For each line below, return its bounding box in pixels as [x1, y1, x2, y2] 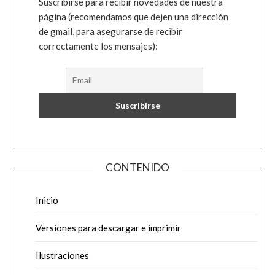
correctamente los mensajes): [39, 41, 158, 52]
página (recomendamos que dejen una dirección [39, 11, 229, 23]
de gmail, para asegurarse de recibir [39, 26, 183, 37]
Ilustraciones [36, 249, 90, 261]
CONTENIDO [106, 160, 169, 174]
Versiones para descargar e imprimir [36, 222, 182, 233]
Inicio [36, 194, 59, 206]
